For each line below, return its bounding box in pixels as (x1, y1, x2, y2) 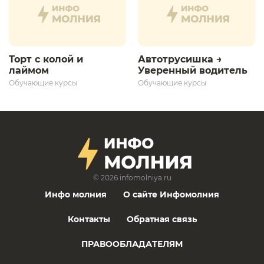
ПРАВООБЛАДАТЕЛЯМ (81, 238, 183, 249)
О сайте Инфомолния (123, 189, 219, 200)
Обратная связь (126, 213, 197, 225)
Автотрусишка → (138, 53, 222, 65)
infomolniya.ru (119, 173, 171, 182)
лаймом (9, 64, 52, 76)
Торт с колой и (9, 53, 83, 65)
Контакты (67, 213, 110, 225)
